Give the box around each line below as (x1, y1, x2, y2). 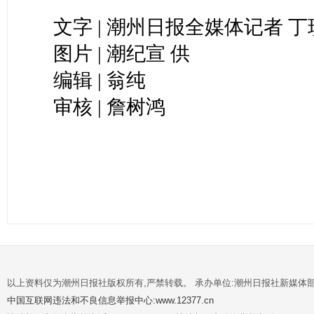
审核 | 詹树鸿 (53, 96, 166, 118)
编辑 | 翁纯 (53, 69, 146, 92)
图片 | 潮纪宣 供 (53, 43, 191, 65)
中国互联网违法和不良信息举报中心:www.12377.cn (7, 295, 214, 306)
